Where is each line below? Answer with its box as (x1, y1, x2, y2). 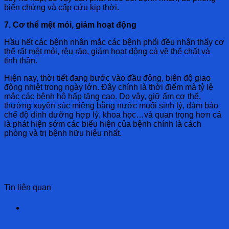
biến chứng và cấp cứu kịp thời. (4, 3, 119, 12)
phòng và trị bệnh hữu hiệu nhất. (4, 128, 122, 138)
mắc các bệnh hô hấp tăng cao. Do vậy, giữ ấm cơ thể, (4, 91, 201, 101)
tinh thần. (4, 56, 37, 65)
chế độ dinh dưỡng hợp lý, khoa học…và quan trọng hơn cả (4, 110, 221, 119)
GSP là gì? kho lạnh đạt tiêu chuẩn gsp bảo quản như (25, 201, 220, 213)
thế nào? (25, 213, 57, 224)
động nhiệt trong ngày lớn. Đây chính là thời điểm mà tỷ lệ (4, 82, 213, 91)
